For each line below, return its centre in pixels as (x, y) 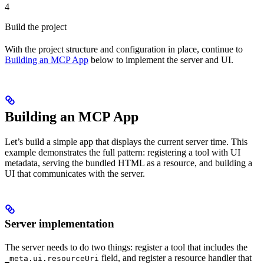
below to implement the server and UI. (161, 60)
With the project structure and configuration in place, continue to (124, 49)
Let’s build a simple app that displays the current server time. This (126, 142)
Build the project (36, 27)
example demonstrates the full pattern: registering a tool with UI (123, 153)
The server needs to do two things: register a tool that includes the (126, 247)
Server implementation (60, 224)
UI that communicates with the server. (75, 174)
